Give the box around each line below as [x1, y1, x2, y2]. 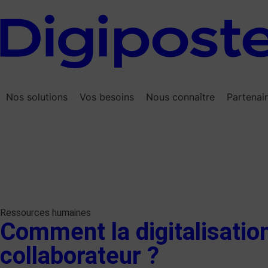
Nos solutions [6, 91, 68, 103]
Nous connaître [146, 91, 215, 103]
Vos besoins [80, 91, 134, 103]
